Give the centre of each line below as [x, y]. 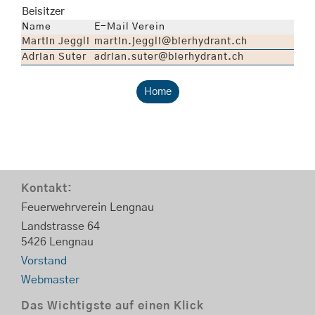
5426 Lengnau [57, 242]
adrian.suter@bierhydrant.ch [169, 57]
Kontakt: [47, 188]
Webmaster [50, 280]
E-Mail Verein [130, 27]
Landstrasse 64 [60, 226]
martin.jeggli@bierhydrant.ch [171, 41]
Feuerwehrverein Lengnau [88, 207]
